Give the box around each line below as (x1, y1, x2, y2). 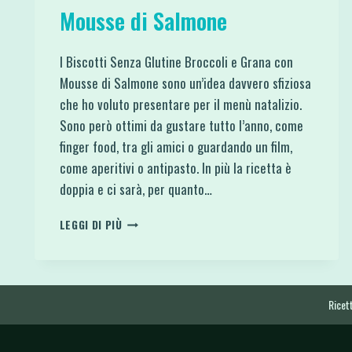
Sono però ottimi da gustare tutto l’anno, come (59, 115, 303, 135)
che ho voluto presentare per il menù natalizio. (59, 93, 302, 114)
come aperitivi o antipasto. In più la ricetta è (59, 157, 291, 178)
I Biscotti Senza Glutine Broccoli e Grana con (59, 51, 293, 71)
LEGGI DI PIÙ (59, 216, 123, 233)
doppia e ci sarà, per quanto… (59, 178, 212, 199)
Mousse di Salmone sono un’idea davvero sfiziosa (59, 72, 311, 93)
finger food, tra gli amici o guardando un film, (59, 136, 292, 156)
